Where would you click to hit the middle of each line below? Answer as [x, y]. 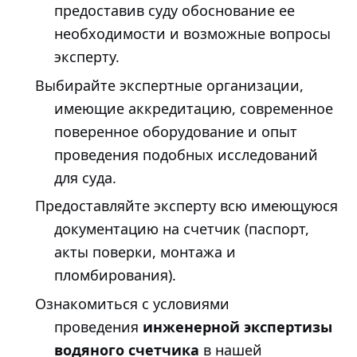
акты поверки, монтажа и [145, 252]
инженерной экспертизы [237, 327]
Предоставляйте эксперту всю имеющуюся [186, 206]
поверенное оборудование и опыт [176, 131]
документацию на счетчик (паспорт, [182, 229]
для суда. [85, 177]
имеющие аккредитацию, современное [194, 108]
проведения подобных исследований [186, 154]
